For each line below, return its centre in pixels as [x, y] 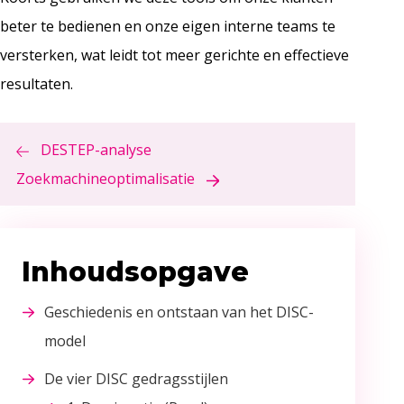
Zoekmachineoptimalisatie [106, 179]
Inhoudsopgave [135, 272]
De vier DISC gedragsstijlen [136, 379]
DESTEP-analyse [96, 150]
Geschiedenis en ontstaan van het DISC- [179, 312]
